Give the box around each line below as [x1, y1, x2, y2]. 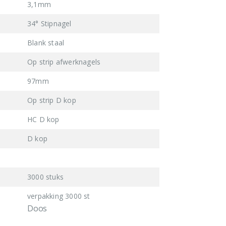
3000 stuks [27, 172, 64, 182]
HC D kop [27, 114, 60, 124]
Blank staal [27, 37, 65, 47]
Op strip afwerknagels [27, 56, 101, 67]
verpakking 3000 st [27, 191, 90, 201]
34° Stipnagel [27, 18, 72, 28]
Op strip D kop [27, 95, 76, 105]
